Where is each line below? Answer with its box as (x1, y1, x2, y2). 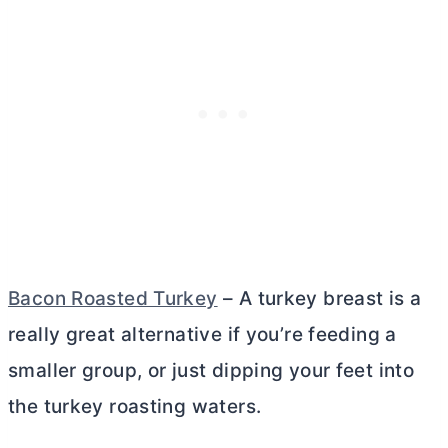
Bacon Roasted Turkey (8, 286, 218, 310)
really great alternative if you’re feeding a (8, 322, 397, 346)
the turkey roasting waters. (8, 394, 262, 418)
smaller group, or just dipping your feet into (8, 358, 415, 382)
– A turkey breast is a (217, 286, 422, 310)
